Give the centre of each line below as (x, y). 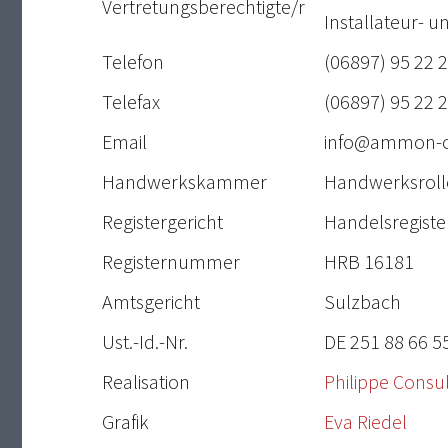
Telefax (130, 102)
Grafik (125, 422)
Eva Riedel (365, 422)
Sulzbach (362, 302)
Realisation (145, 382)
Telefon (132, 62)
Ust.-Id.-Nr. (144, 342)
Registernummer (170, 262)
